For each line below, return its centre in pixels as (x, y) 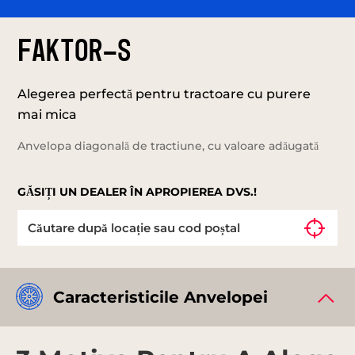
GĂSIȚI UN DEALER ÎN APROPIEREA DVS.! (137, 191)
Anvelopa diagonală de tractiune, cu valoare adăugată (168, 145)
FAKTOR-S (75, 52)
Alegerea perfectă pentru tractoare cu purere (164, 94)
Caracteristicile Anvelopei (160, 297)
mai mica (48, 114)
